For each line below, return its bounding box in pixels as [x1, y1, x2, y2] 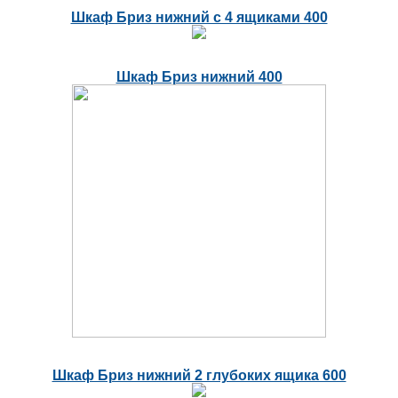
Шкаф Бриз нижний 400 [115, 68, 283, 84]
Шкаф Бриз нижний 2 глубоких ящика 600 [52, 367, 346, 383]
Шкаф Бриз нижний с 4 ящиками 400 [70, 9, 328, 25]
